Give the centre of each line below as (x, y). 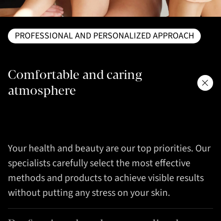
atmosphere (42, 91)
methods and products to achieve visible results (106, 178)
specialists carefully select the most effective (99, 164)
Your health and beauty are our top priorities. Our (109, 149)
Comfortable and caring (75, 75)
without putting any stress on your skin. (89, 193)
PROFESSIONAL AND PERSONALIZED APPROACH (104, 36)
